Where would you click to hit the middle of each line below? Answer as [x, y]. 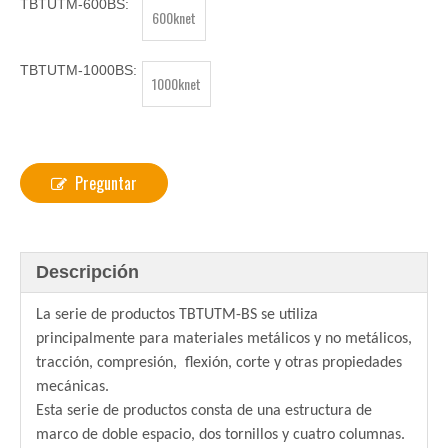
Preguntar [106, 183]
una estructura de [314, 411]
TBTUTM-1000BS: [78, 70]
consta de [224, 411]
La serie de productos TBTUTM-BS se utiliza [177, 315]
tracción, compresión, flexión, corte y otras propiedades [219, 363]
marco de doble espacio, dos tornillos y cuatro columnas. [220, 435]
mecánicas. [72, 387]
